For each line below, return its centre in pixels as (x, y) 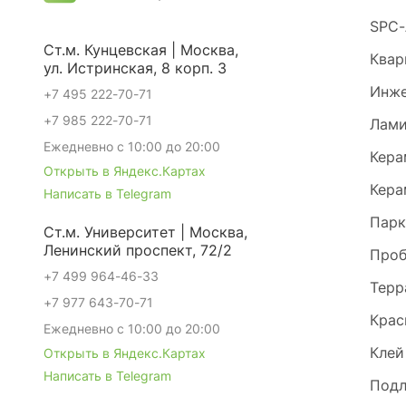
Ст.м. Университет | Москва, (145, 232)
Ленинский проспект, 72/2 (138, 250)
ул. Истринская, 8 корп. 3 (135, 68)
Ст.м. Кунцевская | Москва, (141, 50)
